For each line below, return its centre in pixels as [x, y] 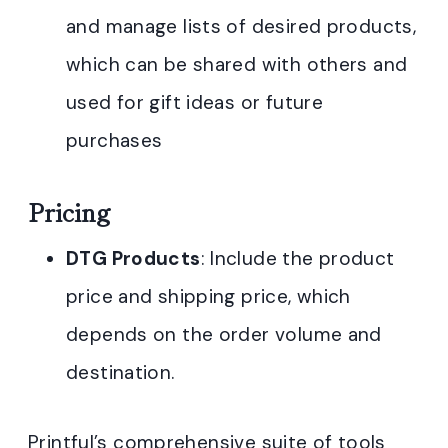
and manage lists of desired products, [241, 26]
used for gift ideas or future [195, 102]
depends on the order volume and [224, 334]
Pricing [69, 211]
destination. [120, 372]
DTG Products [133, 258]
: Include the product [297, 258]
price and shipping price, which [208, 296]
